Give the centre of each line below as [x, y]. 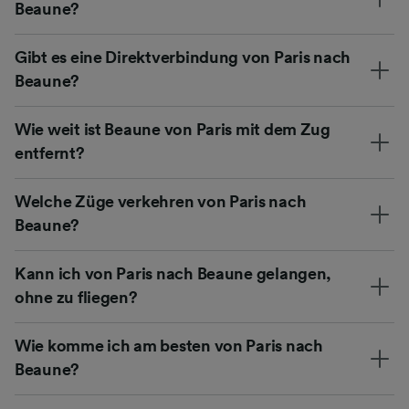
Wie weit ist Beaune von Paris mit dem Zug [173, 129]
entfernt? [50, 153]
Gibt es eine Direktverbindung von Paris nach [183, 57]
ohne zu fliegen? [76, 297]
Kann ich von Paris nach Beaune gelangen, [173, 273]
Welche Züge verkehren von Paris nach [161, 201]
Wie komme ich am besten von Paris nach [169, 346]
